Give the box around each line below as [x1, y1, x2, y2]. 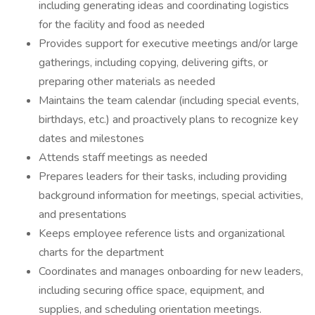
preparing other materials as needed [39, 74, 215, 89]
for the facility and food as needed [39, 17, 205, 32]
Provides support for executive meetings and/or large [39, 36, 298, 51]
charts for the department [39, 245, 164, 260]
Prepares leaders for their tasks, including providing [39, 169, 287, 184]
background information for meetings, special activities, [39, 188, 303, 203]
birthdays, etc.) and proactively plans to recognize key [39, 112, 298, 127]
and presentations [39, 207, 127, 222]
